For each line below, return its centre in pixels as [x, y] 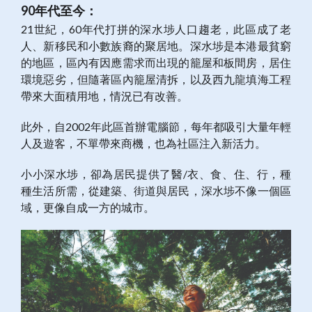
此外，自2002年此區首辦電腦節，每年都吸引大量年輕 [156, 127]
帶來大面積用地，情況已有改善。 [104, 96]
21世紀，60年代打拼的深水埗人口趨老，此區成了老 [156, 29]
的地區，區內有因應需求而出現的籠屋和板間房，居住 [156, 63]
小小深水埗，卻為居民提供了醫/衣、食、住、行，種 [156, 174]
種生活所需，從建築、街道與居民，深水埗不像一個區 [156, 191]
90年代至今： [59, 11]
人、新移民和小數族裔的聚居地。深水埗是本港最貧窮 [156, 46]
